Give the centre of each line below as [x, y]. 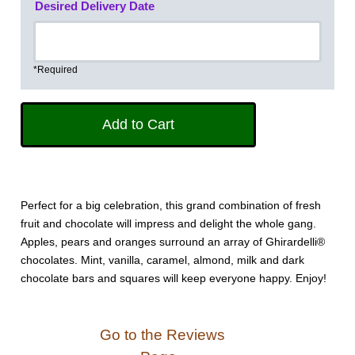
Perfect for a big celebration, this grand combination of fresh [171, 206]
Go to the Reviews [160, 335]
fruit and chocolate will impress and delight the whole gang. [169, 224]
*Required [56, 69]
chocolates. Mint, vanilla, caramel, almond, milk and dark [163, 260]
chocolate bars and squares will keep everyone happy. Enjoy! [174, 279]
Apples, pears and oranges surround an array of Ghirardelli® [173, 242]
